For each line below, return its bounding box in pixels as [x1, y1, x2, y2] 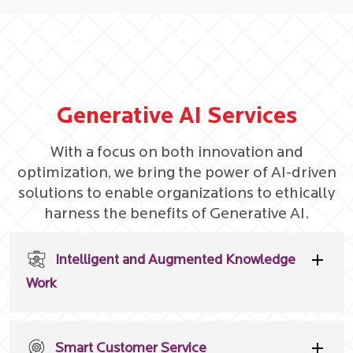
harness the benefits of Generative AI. [44, 206, 309, 222]
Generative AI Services [56, 105, 297, 128]
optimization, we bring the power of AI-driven [17, 165, 336, 181]
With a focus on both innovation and [50, 144, 303, 161]
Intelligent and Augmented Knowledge [55, 252, 295, 268]
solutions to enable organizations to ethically [18, 185, 335, 202]
